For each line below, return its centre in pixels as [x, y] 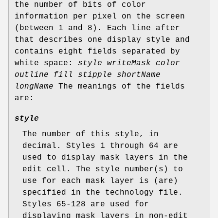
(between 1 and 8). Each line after [97, 28]
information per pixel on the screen [100, 16]
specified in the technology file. [103, 192]
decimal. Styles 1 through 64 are [100, 146]
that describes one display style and [102, 40]
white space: [46, 63]
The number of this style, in [91, 134]
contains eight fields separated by [97, 51]
